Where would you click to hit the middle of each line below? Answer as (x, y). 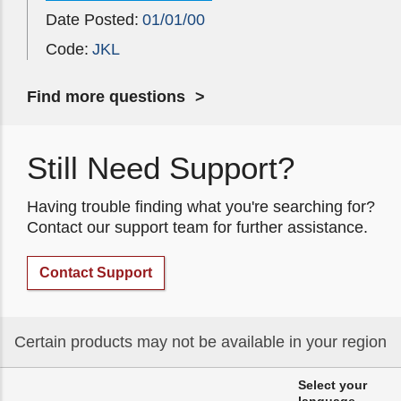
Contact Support (96, 273)
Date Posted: (92, 20)
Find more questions (106, 97)
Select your (333, 385)
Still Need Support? (161, 168)
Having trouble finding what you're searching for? (201, 207)
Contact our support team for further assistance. (197, 227)
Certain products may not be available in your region (200, 341)
